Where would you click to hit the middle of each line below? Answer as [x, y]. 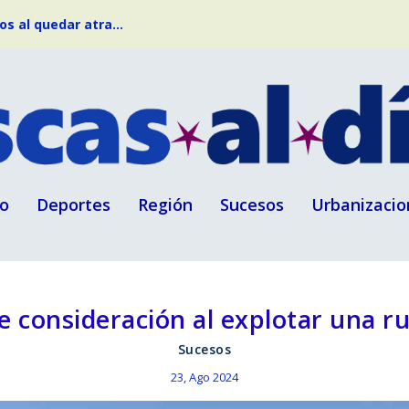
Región [165, 204]
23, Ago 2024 [204, 378]
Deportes [73, 204]
